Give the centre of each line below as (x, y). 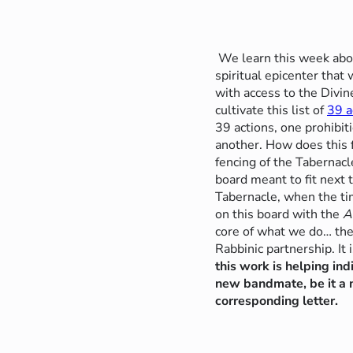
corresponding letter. (277, 301)
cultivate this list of (271, 110)
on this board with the (279, 214)
